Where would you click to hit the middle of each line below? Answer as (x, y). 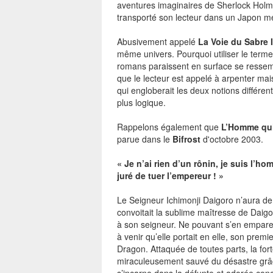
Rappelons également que (169, 127)
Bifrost (186, 139)
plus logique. (141, 102)
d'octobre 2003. (232, 139)
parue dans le (145, 139)
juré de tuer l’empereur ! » (170, 175)
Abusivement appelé (158, 41)
